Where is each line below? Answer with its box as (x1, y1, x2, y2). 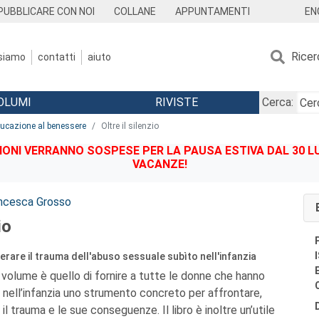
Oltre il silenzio (101, 121, 159, 131)
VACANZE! (132, 157, 187, 171)
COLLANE (114, 6, 157, 17)
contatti (38, 51, 75, 63)
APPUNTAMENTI (174, 6, 250, 17)
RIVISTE (155, 95, 198, 109)
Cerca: (261, 95, 293, 109)
